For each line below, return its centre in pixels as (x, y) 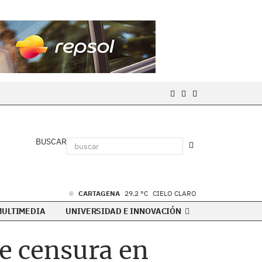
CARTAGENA (100, 193)
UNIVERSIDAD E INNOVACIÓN (124, 211)
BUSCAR (51, 142)
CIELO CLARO (175, 193)
